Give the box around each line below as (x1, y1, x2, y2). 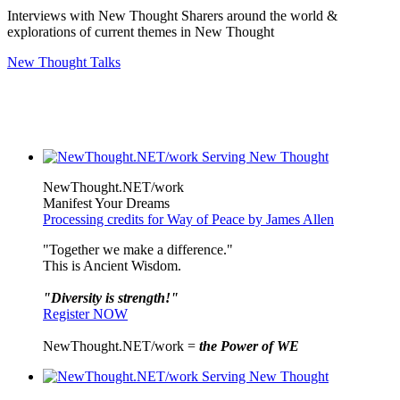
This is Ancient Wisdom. (43, 257, 181, 273)
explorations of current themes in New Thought (7, 23, 274, 39)
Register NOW (43, 305, 128, 321)
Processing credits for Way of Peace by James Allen (43, 211, 334, 227)
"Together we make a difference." (43, 241, 233, 257)
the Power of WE (199, 337, 299, 354)
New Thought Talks (7, 54, 121, 70)
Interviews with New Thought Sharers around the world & (7, 7, 337, 23)
